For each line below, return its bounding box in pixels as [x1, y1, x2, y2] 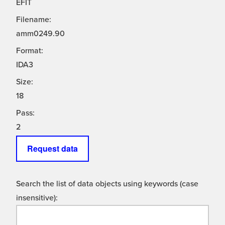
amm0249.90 [16, 29, 65, 39]
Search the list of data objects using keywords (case [16, 179, 198, 189]
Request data [27, 143, 78, 155]
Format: [16, 46, 43, 56]
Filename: [16, 15, 51, 25]
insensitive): [16, 193, 58, 203]
